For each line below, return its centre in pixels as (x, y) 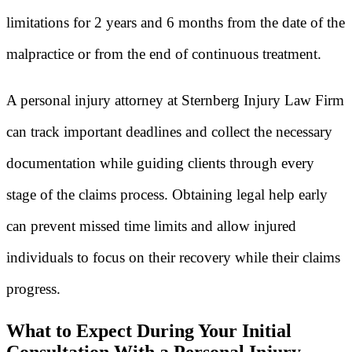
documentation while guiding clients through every (160, 163)
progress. (33, 289)
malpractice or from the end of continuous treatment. (164, 54)
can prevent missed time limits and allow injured (151, 226)
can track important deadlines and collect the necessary (169, 132)
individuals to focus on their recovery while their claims (173, 258)
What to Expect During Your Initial (149, 330)
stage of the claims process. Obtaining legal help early (167, 195)
